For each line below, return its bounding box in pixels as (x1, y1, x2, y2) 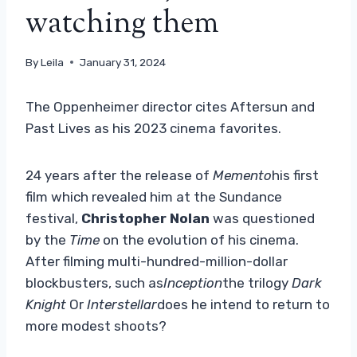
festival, (25, 210, 81, 226)
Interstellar (87, 296, 157, 312)
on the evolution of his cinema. (100, 231, 299, 248)
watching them (25, 3, 219, 47)
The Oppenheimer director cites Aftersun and (25, 98, 315, 115)
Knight (25, 296, 69, 312)
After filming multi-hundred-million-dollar (25, 253, 288, 269)
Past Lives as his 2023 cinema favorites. (25, 120, 281, 136)
